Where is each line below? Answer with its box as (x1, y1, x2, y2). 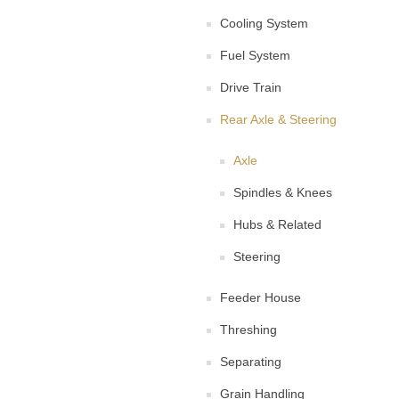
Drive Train (220, 80, 281, 94)
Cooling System (220, 16, 308, 30)
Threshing (220, 322, 277, 337)
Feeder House (220, 290, 301, 305)
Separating (220, 354, 281, 369)
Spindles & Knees (233, 185, 332, 199)
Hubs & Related (233, 217, 322, 232)
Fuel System (220, 48, 290, 62)
